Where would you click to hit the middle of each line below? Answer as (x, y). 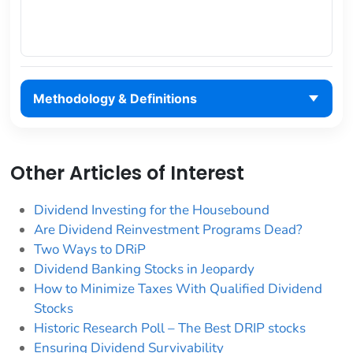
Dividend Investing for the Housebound (152, 210)
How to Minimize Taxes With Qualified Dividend (178, 288)
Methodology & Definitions (115, 99)
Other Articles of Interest (127, 173)
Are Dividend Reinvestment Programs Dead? (168, 229)
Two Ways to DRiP (90, 249)
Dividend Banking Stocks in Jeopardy (144, 269)
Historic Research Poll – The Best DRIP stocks (170, 328)
